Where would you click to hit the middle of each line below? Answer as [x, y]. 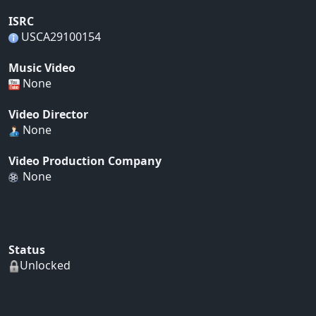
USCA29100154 [60, 37]
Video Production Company [85, 161]
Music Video [42, 68]
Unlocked [45, 266]
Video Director [48, 115]
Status [27, 250]
